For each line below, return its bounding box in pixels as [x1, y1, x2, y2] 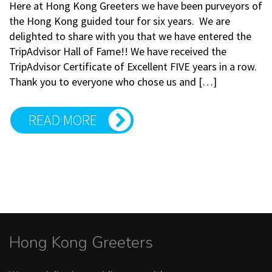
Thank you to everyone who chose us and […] [9, 74, 217, 89]
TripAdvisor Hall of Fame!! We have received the [9, 44, 226, 58]
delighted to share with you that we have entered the [9, 29, 251, 43]
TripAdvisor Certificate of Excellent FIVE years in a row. [9, 59, 257, 73]
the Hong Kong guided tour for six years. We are [9, 13, 230, 28]
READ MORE [29, 110, 97, 129]
